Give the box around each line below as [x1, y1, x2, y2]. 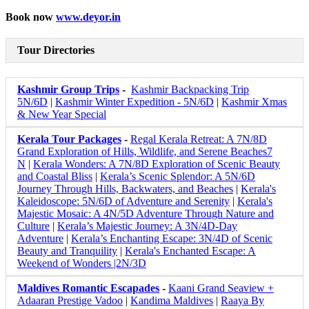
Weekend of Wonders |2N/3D [17, 257, 146, 270]
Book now [6, 10, 56, 23]
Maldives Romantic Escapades [17, 282, 159, 295]
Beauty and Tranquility [17, 245, 117, 257]
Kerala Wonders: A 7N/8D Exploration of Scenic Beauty [33, 158, 280, 170]
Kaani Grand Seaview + [168, 282, 274, 295]
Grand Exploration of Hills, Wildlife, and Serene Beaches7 [17, 146, 272, 158]
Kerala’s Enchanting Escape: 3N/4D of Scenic [71, 232, 272, 245]
